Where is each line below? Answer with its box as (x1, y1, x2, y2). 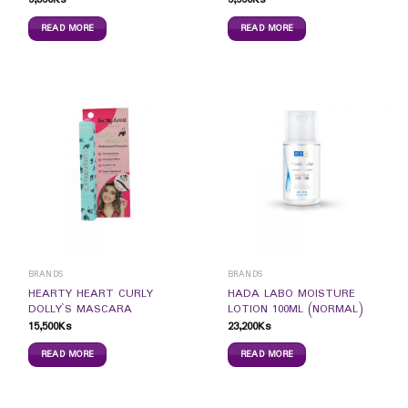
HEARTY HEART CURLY (27, 284, 153, 303)
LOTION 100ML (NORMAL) (227, 300, 363, 319)
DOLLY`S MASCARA (27, 300, 132, 319)
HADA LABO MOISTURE (227, 284, 355, 303)
